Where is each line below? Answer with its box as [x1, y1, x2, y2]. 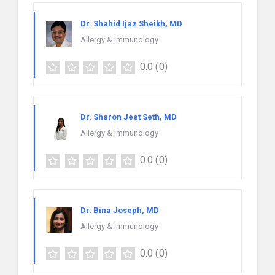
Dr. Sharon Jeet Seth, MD [80, 112, 177, 122]
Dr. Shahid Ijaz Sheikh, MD [80, 19, 182, 28]
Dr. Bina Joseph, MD [80, 205, 159, 215]
